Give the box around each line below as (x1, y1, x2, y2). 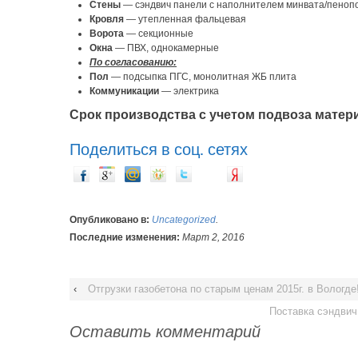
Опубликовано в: (70, 213, 152, 225)
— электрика (159, 85, 219, 97)
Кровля (89, 13, 124, 25)
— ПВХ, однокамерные (113, 42, 219, 54)
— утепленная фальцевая (124, 13, 246, 25)
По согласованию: (89, 56, 177, 68)
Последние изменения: (70, 231, 182, 243)
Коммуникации (89, 85, 159, 97)
